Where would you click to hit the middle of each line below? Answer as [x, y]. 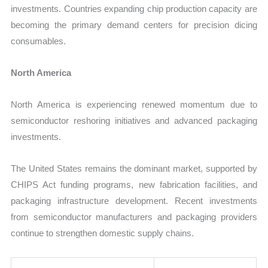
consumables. [39, 41]
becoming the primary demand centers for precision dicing [134, 25]
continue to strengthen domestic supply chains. [103, 233]
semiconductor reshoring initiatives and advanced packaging [134, 121]
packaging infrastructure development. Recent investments [134, 201]
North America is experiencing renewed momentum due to [134, 105]
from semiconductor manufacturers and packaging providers [134, 217]
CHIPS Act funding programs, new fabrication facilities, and [134, 185]
